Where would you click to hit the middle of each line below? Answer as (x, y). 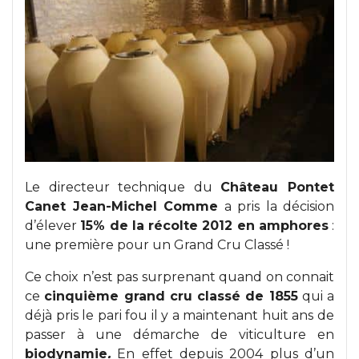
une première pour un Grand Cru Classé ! (157, 245)
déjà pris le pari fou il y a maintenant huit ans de (179, 316)
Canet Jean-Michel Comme (121, 207)
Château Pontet (278, 188)
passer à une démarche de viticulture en (179, 335)
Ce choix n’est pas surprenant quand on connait (179, 277)
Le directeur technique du (123, 188)
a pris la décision (276, 207)
